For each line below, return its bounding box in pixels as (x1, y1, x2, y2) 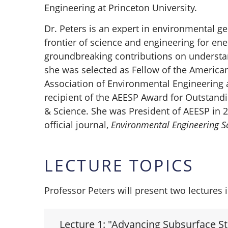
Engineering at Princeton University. (44, 2, 197, 14)
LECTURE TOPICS (44, 154, 194, 176)
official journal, (44, 118, 111, 131)
